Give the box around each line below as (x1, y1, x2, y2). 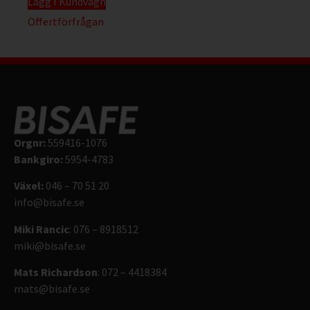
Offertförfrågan (28, 14, 104, 28)
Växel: (14, 179, 44, 193)
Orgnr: (14, 135, 48, 149)
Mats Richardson (14, 265, 98, 280)
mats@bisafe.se (14, 282, 90, 296)
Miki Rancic (14, 221, 69, 236)
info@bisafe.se (14, 195, 84, 210)
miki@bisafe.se (14, 238, 86, 253)
